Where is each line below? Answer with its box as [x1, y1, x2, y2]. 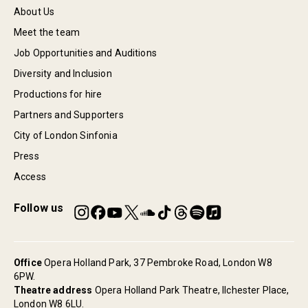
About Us [14, 6, 55, 17]
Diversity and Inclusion [14, 68, 112, 79]
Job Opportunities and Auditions [14, 47, 157, 58]
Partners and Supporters [14, 109, 124, 120]
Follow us [14, 201, 64, 214]
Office [14, 257, 42, 268]
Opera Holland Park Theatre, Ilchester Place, [94, 285, 289, 296]
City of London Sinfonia [14, 130, 118, 141]
